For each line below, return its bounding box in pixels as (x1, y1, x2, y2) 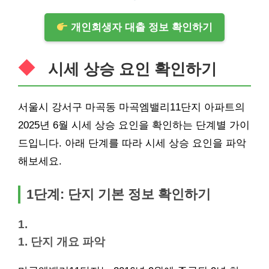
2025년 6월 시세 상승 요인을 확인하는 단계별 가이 (18, 119, 250, 131)
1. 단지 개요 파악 (18, 235, 105, 248)
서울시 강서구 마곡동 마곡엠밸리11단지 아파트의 (18, 101, 245, 113)
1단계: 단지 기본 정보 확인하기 (26, 187, 211, 202)
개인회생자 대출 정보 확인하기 (68, 22, 213, 33)
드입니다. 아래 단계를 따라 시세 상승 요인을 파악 (18, 138, 246, 149)
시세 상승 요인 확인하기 (48, 61, 217, 77)
